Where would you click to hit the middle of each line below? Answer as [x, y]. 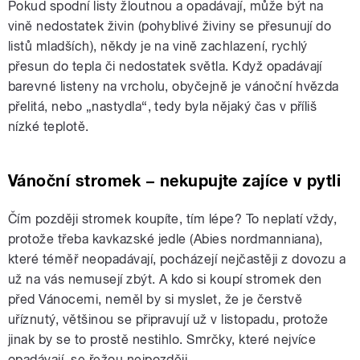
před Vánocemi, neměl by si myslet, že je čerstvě [155, 299]
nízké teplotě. [49, 126]
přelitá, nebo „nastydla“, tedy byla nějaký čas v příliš [163, 106]
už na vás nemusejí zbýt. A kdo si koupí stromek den [165, 279]
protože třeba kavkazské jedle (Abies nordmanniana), [166, 239]
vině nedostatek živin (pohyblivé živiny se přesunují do [170, 26]
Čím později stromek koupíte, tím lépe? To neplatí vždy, [173, 219]
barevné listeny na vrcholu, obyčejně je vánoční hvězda [174, 86]
